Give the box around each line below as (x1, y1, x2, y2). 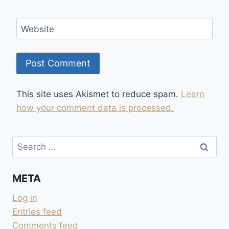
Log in (12, 192, 37, 203)
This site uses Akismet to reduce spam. (16, 88, 181, 99)
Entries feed (12, 206, 62, 217)
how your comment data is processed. (16, 102, 174, 113)
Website (20, 24, 54, 34)
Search (12, 136, 40, 147)
